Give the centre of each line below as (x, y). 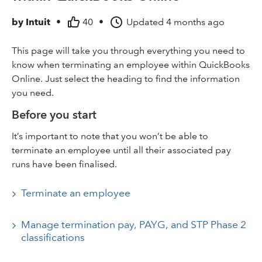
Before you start (54, 115)
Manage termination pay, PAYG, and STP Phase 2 (134, 225)
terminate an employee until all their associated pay (121, 150)
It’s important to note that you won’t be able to (110, 136)
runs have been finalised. (64, 164)
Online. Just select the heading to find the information (126, 79)
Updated (145, 22)
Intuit (38, 22)
